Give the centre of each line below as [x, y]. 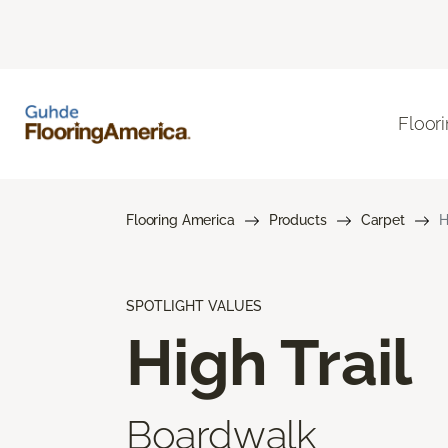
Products [297, 219]
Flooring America [180, 219]
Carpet [382, 219]
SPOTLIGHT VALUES [194, 305]
